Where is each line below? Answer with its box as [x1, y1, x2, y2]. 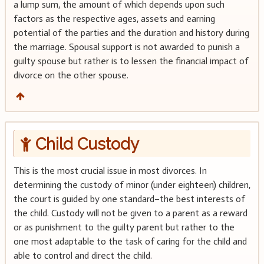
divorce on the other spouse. [13, 69, 128, 81]
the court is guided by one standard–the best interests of [13, 193, 245, 205]
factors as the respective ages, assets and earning [13, 12, 215, 24]
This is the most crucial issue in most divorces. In [13, 165, 207, 177]
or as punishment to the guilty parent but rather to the [13, 222, 235, 233]
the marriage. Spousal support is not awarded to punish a [13, 41, 240, 52]
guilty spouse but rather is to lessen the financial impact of [13, 55, 249, 67]
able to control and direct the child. [13, 250, 152, 262]
